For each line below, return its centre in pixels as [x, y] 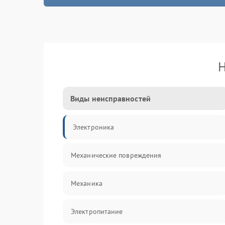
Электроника [94, 127]
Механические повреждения [116, 155]
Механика [87, 183]
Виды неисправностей [110, 98]
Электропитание [97, 211]
